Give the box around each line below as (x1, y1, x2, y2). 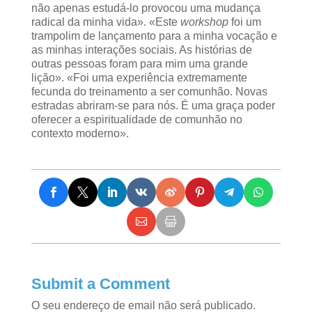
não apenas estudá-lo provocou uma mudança (31, 2, 260, 15)
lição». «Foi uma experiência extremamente (31, 72, 247, 84)
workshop (180, 16, 228, 29)
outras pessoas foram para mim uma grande (31, 58, 248, 70)
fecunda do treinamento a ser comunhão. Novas (31, 86, 267, 98)
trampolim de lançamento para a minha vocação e (31, 30, 277, 42)
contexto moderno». (31, 127, 129, 140)
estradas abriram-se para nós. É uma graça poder (31, 100, 275, 112)
